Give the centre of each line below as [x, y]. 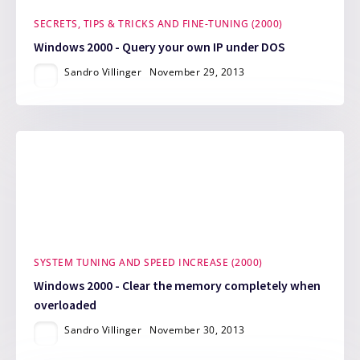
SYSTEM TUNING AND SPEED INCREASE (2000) [148, 263]
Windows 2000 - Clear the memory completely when [178, 285]
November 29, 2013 [197, 72]
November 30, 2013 [197, 329]
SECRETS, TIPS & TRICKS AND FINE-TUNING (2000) [158, 23]
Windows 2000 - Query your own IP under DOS [160, 47]
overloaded [65, 305]
